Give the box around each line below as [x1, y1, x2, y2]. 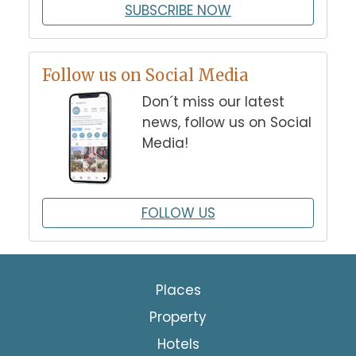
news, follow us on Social [141, 112, 311, 132]
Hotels [157, 334, 199, 354]
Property [149, 307, 207, 327]
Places [155, 280, 201, 300]
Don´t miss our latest [141, 91, 284, 111]
